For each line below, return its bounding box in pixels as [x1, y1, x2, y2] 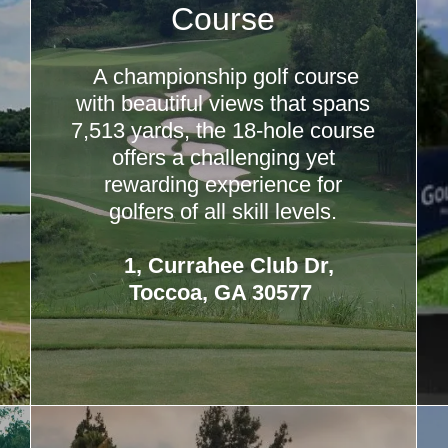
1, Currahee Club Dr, [118, 253, 335, 278]
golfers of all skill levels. [109, 199, 338, 224]
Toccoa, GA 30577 [128, 280, 318, 305]
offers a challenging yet [111, 145, 335, 170]
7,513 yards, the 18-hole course [71, 118, 376, 143]
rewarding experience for [104, 172, 343, 197]
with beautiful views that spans [76, 91, 371, 116]
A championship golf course [87, 64, 360, 89]
